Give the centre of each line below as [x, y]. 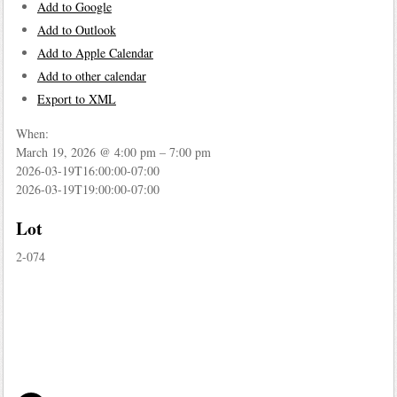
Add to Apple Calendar [95, 52]
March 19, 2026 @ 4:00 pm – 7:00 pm [113, 152]
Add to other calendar [91, 75]
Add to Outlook [76, 29]
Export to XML [76, 98]
